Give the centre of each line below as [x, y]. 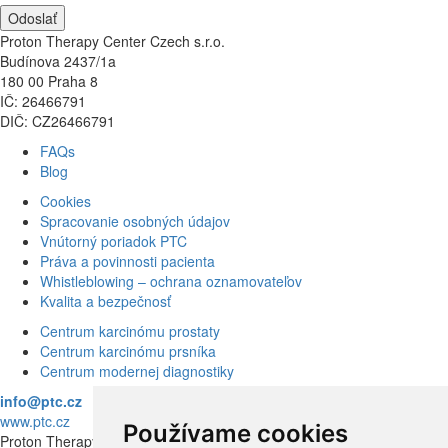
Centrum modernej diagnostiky [137, 370]
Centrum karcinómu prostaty [130, 330]
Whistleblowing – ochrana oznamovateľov [171, 280]
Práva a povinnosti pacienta [127, 260]
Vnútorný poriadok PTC [113, 240]
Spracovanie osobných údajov [135, 220]
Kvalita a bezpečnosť [105, 300]
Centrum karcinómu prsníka [128, 350]
